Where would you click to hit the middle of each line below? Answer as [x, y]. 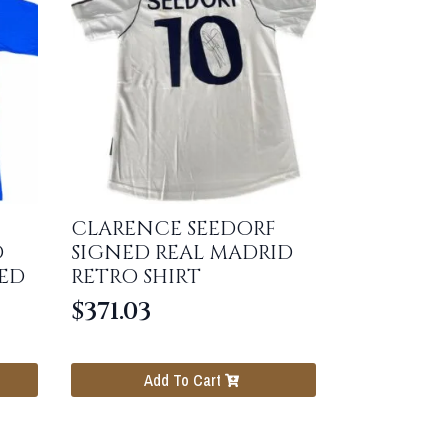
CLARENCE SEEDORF [174, 228]
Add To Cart [182, 380]
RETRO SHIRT [136, 276]
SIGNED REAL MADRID [182, 252]
